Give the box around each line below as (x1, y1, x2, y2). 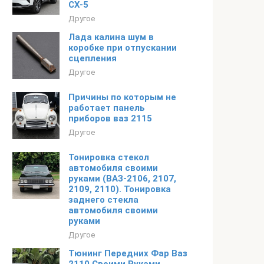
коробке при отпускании (68, 42, 177, 53)
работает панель (68, 103, 145, 113)
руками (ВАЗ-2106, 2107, (68, 173, 176, 184)
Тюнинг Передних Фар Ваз (68, 248, 187, 259)
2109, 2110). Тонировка (68, 184, 171, 194)
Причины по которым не (68, 92, 176, 103)
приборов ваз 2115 (68, 113, 152, 124)
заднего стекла (68, 194, 138, 205)
